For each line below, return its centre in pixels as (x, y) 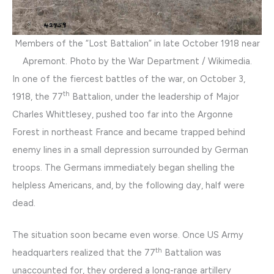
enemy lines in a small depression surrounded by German (130, 150)
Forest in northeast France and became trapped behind (129, 132)
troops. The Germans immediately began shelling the (124, 167)
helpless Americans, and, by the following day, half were (128, 185)
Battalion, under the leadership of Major (154, 96)
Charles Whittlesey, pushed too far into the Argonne (123, 114)
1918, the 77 (38, 96)
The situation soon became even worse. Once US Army (128, 235)
